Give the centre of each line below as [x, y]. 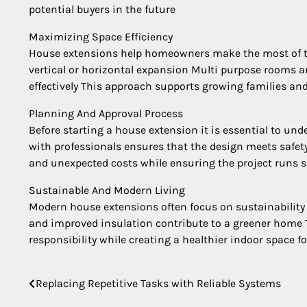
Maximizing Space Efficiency [101, 37]
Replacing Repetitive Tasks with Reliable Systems [158, 283]
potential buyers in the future [102, 9]
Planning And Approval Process [106, 113]
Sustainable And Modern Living [107, 190]
